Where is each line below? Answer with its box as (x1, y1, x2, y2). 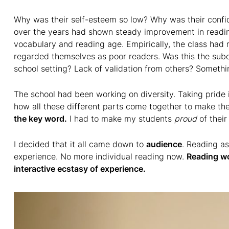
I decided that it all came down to (14, 139, 146, 149)
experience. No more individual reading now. (14, 151, 187, 162)
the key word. (14, 113, 67, 124)
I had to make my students (67, 113, 174, 124)
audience (146, 139, 182, 149)
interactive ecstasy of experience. (14, 164, 146, 174)
